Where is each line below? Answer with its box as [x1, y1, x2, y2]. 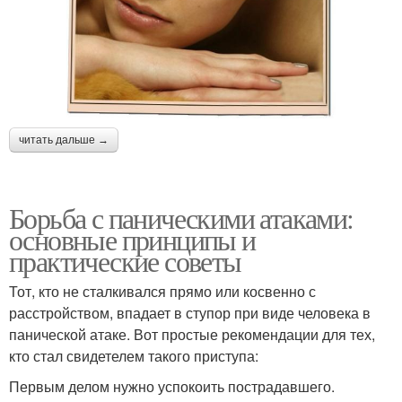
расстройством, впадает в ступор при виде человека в [9, 302, 371, 324]
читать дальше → [19, 134, 109, 147]
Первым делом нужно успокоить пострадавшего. [9, 376, 335, 398]
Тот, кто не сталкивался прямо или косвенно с [9, 281, 316, 302]
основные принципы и [9, 220, 256, 259]
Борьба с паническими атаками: [9, 198, 354, 238]
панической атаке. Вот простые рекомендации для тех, [9, 324, 375, 345]
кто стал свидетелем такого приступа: [9, 345, 258, 367]
